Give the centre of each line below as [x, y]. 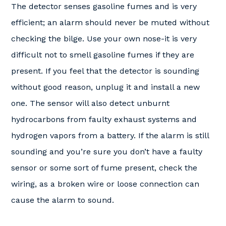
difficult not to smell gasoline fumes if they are [103, 55]
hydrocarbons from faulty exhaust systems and [104, 119]
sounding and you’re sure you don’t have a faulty [107, 152]
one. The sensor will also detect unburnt [90, 103]
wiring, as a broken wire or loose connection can [105, 184]
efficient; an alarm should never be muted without [110, 22]
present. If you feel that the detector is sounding [105, 71]
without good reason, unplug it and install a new [105, 87]
